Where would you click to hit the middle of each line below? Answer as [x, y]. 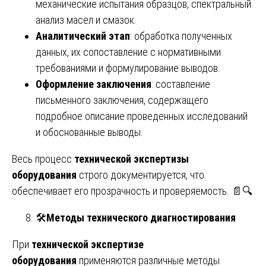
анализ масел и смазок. [86, 20]
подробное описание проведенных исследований [142, 116]
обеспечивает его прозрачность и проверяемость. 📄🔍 [132, 191]
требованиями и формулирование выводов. [128, 68]
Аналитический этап [83, 36]
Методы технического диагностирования [141, 217]
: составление [181, 84]
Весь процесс [43, 159]
